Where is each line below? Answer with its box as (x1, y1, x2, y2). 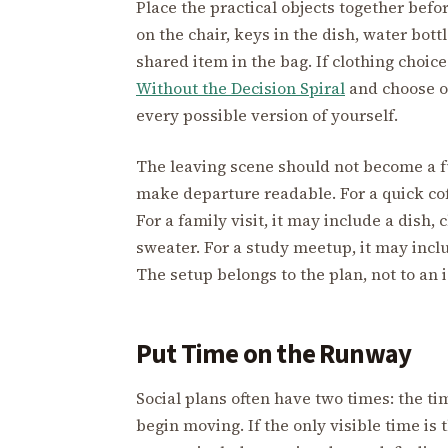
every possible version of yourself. (136, 103, 398, 126)
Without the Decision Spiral (136, 76, 345, 99)
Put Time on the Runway (136, 334, 412, 374)
